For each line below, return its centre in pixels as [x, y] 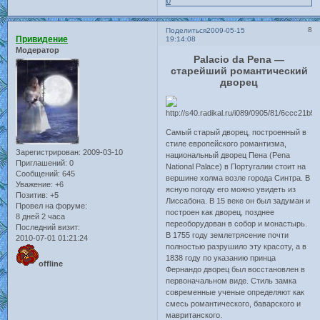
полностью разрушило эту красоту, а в [236, 247]
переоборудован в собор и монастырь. [237, 224]
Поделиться [186, 30]
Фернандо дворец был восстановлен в [236, 270]
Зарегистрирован [47, 152]
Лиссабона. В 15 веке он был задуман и [238, 201]
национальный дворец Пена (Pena [228, 155]
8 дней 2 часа [40, 216]
